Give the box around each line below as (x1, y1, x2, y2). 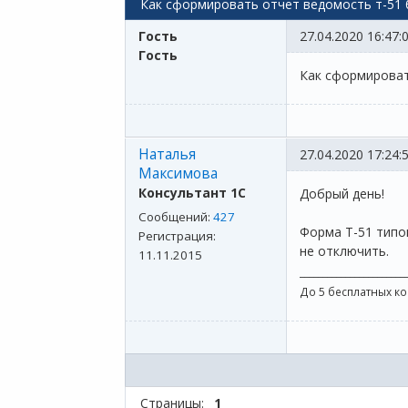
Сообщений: (138, 209, 213, 226)
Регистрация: (138, 228, 216, 245)
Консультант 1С (138, 184, 246, 202)
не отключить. (300, 242, 389, 260)
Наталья (138, 145, 196, 165)
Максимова (138, 164, 218, 184)
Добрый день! (300, 185, 384, 203)
